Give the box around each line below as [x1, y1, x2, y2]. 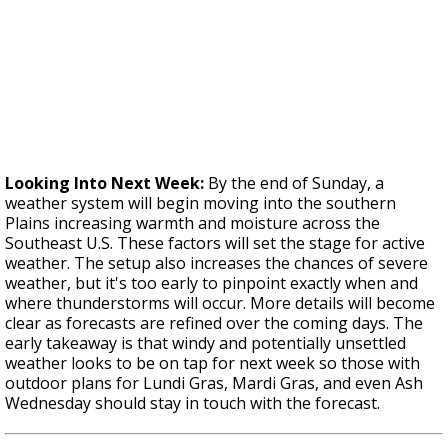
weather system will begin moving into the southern [5, 192, 396, 215]
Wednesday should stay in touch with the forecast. [5, 392, 380, 415]
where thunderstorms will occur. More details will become [5, 292, 435, 315]
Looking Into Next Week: [5, 172, 204, 195]
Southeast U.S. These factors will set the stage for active [5, 232, 425, 255]
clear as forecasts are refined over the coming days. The [5, 312, 423, 335]
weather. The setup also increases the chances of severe [5, 252, 428, 275]
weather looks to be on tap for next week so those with [5, 352, 420, 375]
